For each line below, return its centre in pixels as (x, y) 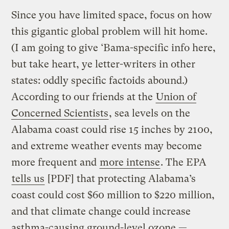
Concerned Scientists (60, 113)
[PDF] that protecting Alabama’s (121, 178)
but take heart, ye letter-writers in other (104, 64)
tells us (28, 178)
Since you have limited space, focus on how (112, 15)
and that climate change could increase (101, 211)
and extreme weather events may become (107, 146)
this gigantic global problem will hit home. (110, 31)
